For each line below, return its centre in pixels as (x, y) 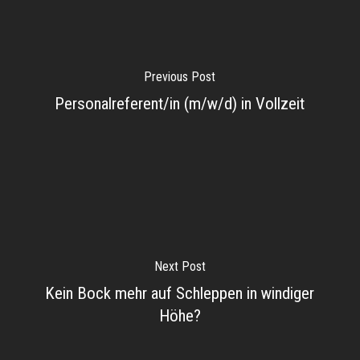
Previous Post (180, 76)
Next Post (180, 266)
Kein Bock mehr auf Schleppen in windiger (180, 293)
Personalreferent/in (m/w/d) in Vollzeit (180, 103)
